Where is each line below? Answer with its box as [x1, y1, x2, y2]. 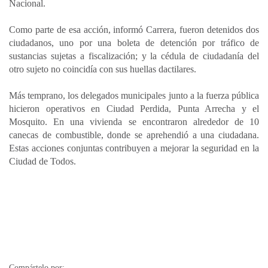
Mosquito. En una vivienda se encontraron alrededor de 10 [9, 117, 259, 127]
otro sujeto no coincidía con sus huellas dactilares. [9, 64, 196, 74]
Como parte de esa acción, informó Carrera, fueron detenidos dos [9, 25, 259, 35]
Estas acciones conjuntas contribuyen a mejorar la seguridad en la [9, 143, 259, 153]
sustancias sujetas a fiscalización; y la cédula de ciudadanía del [9, 51, 259, 61]
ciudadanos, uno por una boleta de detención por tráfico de [9, 38, 259, 48]
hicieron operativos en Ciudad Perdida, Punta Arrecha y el [9, 103, 259, 114]
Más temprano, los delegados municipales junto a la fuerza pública [9, 90, 259, 100]
